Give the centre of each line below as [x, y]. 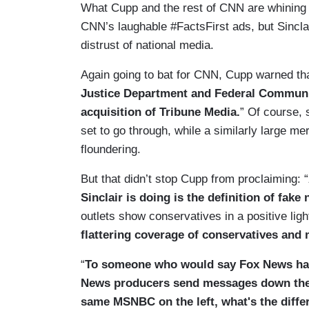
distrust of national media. [147, 46]
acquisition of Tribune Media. [160, 112]
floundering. [111, 150]
